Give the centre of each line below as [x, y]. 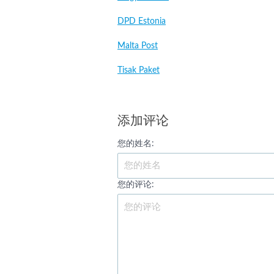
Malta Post [138, 46]
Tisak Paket [139, 70]
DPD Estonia [142, 21]
